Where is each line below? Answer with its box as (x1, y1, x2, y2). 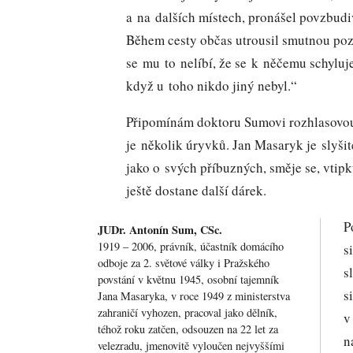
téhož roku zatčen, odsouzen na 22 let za (97, 321, 278, 336)
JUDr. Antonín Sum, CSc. (97, 221, 222, 238)
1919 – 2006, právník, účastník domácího (97, 238, 284, 254)
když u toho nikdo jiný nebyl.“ (126, 76, 297, 95)
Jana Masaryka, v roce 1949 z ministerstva (97, 288, 290, 303)
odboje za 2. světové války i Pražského (97, 255, 269, 270)
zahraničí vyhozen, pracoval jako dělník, (97, 304, 277, 320)
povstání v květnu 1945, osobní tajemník (97, 271, 279, 287)
